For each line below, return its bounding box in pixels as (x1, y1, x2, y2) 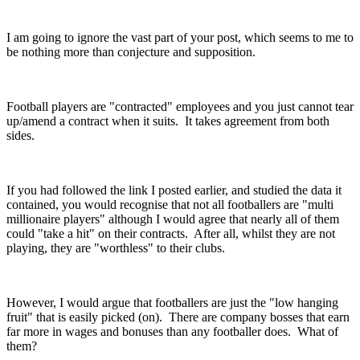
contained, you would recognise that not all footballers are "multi (6, 197, 333, 211)
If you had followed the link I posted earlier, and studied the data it (6, 182, 342, 197)
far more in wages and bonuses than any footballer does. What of (6, 324, 338, 338)
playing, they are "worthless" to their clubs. (6, 240, 225, 255)
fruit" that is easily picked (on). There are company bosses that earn (6, 309, 350, 324)
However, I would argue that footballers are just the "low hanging (6, 295, 338, 309)
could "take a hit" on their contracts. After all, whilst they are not (6, 226, 335, 240)
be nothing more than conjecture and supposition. (6, 44, 256, 59)
